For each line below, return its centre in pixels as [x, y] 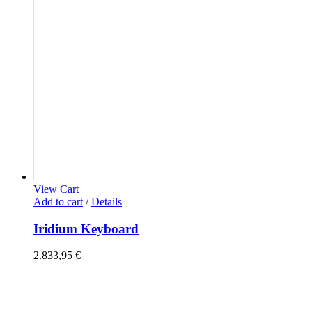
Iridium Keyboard [86, 228]
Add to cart [58, 202]
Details [107, 202]
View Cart [56, 189]
